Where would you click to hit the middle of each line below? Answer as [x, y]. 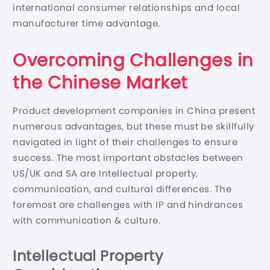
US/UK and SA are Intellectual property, [105, 173]
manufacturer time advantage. [86, 23]
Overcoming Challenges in [133, 60]
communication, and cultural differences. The [122, 189]
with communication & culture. [87, 220]
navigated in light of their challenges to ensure [125, 142]
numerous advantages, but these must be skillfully [133, 126]
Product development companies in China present [134, 110]
